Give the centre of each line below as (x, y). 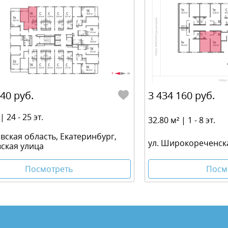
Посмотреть (49, 169)
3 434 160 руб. (181, 96)
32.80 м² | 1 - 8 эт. (182, 120)
